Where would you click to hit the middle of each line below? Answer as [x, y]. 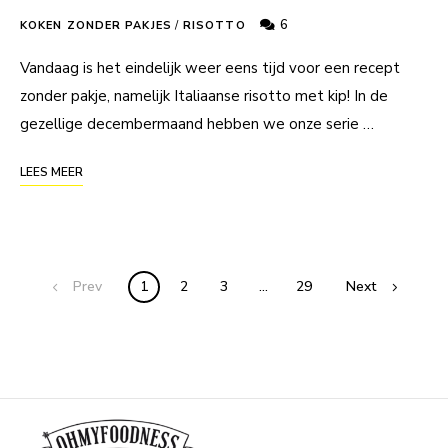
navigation [78, 317]
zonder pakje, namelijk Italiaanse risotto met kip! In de [204, 95]
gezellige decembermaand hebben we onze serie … [197, 123]
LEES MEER [51, 171]
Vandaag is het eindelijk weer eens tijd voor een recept [210, 67]
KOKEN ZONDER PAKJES [96, 25]
